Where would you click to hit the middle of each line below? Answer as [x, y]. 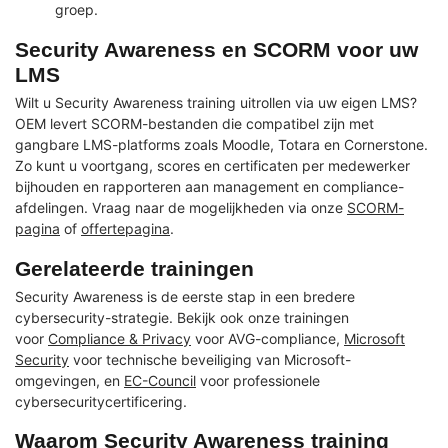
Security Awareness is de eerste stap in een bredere [185, 296]
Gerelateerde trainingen [134, 268]
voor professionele [258, 380]
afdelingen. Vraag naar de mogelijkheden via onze [181, 207]
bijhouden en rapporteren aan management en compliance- [209, 186]
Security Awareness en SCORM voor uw [216, 49]
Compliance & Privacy [119, 338]
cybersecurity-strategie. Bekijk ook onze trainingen [182, 317]
